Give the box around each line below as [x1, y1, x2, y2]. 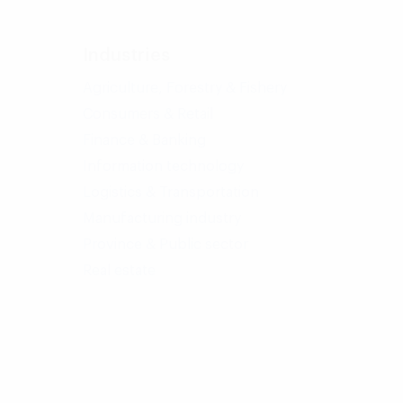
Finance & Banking [83, 133, 206, 148]
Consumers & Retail [83, 107, 213, 121]
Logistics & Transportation [83, 185, 259, 200]
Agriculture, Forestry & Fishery [83, 81, 287, 95]
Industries [83, 47, 170, 65]
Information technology [83, 159, 244, 174]
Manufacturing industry [83, 211, 241, 226]
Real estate [83, 264, 156, 278]
